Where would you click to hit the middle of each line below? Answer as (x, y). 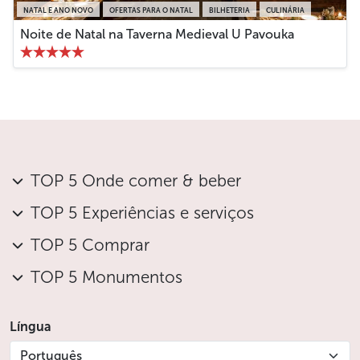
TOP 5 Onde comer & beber (136, 180)
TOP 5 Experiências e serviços (142, 213)
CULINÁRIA (285, 10)
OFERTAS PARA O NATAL (151, 10)
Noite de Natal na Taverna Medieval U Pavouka (157, 34)
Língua (31, 326)
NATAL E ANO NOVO (58, 10)
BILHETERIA (229, 10)
